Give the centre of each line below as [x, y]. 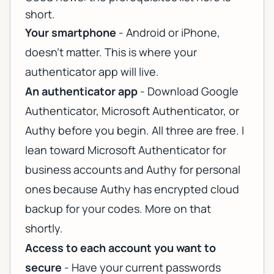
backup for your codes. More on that [118, 209]
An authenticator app [81, 91]
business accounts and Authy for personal [133, 170]
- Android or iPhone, [168, 33]
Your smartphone [71, 33]
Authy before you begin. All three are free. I [135, 131]
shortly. [44, 228]
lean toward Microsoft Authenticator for [126, 150]
